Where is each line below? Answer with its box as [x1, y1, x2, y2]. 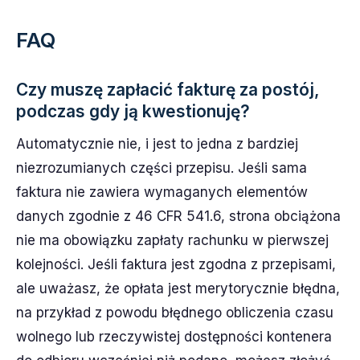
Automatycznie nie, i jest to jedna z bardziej [16, 135, 298, 152]
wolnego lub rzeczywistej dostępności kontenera [16, 328, 332, 345]
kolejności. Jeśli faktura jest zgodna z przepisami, [16, 256, 336, 272]
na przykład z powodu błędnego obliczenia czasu [16, 304, 333, 321]
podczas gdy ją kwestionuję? [16, 100, 250, 121]
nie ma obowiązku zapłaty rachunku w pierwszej [16, 231, 329, 248]
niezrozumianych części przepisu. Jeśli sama [16, 159, 307, 176]
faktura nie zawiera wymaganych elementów [16, 183, 308, 200]
